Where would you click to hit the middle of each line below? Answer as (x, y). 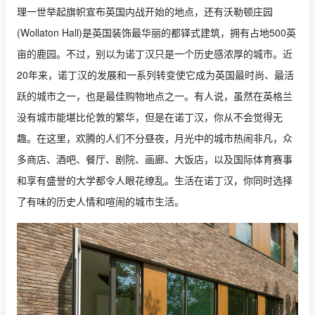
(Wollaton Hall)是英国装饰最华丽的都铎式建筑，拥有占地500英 (156, 33)
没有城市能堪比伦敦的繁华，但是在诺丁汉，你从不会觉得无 (150, 117)
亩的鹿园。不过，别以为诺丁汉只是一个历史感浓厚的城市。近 (155, 54)
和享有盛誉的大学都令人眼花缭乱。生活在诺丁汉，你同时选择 (155, 180)
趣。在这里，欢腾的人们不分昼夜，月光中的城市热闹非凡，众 (155, 138)
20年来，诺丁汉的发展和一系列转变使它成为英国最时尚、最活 (155, 75)
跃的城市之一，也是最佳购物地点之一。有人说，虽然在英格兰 (155, 96)
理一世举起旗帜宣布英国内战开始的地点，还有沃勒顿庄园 (145, 12)
